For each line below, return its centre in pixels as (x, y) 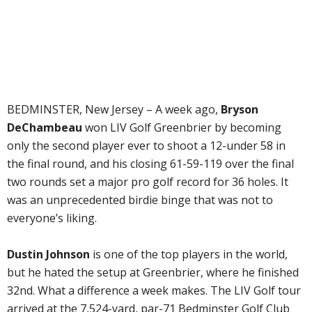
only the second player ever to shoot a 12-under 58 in (146, 146)
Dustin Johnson (48, 254)
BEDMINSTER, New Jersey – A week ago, (114, 109)
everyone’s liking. (52, 218)
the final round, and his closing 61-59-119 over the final (150, 164)
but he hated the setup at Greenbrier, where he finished (153, 272)
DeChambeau (45, 127)
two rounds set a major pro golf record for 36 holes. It (148, 182)
